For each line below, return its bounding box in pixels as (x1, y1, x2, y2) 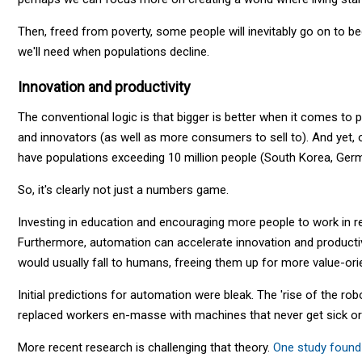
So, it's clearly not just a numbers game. (18, 182, 229, 197)
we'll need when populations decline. (18, 44, 209, 59)
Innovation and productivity (18, 78, 191, 95)
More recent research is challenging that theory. (18, 339, 273, 355)
